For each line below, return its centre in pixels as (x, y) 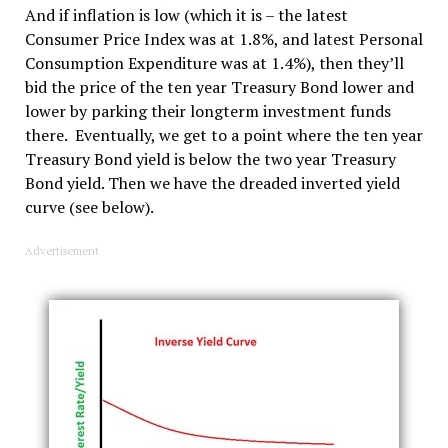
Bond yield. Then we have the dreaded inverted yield (212, 183)
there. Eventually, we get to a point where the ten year (223, 135)
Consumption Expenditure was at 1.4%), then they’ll (214, 63)
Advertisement (61, 251)
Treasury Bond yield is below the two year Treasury (210, 159)
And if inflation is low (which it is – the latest (186, 15)
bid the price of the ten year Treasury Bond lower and (219, 87)
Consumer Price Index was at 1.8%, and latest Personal (223, 39)
